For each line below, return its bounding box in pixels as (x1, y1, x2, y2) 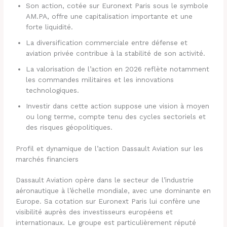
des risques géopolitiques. (26, 123, 113, 132)
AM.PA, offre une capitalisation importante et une (26, 12, 193, 21)
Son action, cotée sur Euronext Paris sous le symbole (26, 2, 209, 10)
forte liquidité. (26, 23, 73, 31)
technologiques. (26, 86, 80, 95)
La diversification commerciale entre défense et (26, 39, 188, 47)
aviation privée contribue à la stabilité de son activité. (26, 49, 206, 58)
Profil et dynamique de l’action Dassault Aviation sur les (16, 144, 204, 153)
